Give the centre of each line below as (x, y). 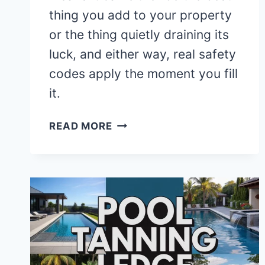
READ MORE (81, 126)
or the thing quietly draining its (139, 34)
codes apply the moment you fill (143, 73)
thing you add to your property (140, 15)
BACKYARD (142, 214)
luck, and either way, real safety (143, 54)
